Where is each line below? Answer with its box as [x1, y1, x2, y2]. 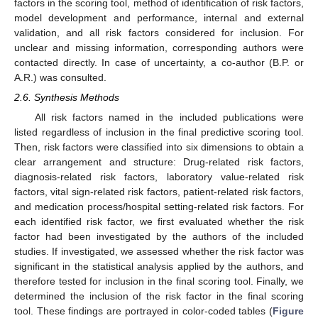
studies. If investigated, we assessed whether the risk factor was [14, 245, 304, 257]
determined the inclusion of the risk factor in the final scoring [14, 290, 304, 302]
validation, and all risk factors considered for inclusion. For [14, 27, 304, 39]
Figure [273, 305, 304, 317]
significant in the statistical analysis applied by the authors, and [14, 260, 304, 272]
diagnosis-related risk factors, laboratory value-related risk [14, 170, 304, 182]
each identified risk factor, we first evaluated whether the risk [14, 215, 304, 227]
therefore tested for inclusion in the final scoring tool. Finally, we [14, 275, 304, 287]
